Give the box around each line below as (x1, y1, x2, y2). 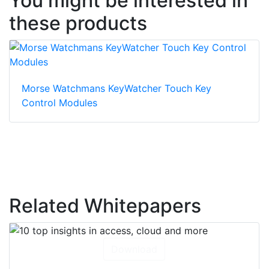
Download (111, 243, 157, 256)
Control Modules (22, 96, 97, 109)
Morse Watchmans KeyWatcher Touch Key (22, 82, 211, 94)
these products (9, 11, 147, 35)
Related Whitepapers (9, 193, 201, 217)
